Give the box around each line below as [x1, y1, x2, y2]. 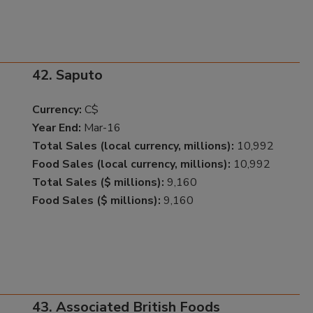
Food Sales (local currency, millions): [31, 156, 231, 172]
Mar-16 [80, 119, 121, 136]
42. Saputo [31, 65, 103, 85]
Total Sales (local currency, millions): [31, 138, 234, 154]
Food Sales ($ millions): [31, 192, 161, 208]
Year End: [31, 119, 81, 136]
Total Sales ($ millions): [31, 174, 164, 190]
